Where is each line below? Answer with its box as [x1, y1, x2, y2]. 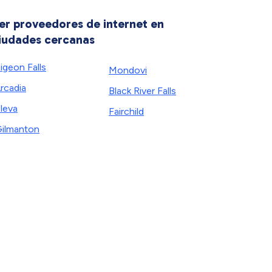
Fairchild [109, 106, 144, 117]
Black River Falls [109, 85, 176, 97]
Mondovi [109, 64, 147, 76]
